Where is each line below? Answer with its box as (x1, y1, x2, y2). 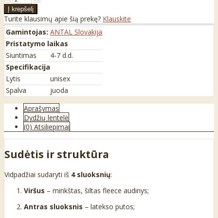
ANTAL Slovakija (50, 27, 102, 36)
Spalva (6, 85, 26, 95)
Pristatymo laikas (6, 38, 68, 48)
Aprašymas (24, 103, 59, 113)
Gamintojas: (6, 27, 48, 36)
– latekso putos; (83, 201, 135, 211)
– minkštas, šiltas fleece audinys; (45, 185, 149, 195)
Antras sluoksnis (24, 201, 83, 211)
